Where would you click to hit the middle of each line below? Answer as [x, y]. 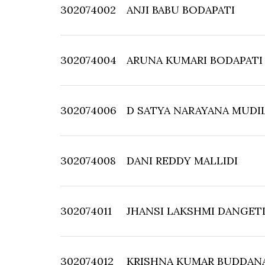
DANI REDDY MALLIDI [182, 161]
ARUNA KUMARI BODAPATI [195, 60]
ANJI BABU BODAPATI [181, 10]
